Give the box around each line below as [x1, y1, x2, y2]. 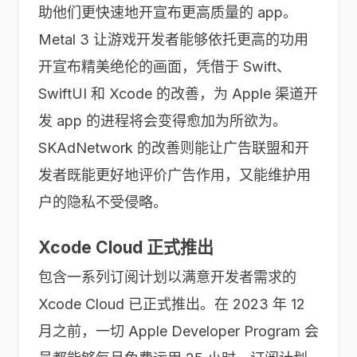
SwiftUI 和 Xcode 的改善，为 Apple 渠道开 [38, 85, 318, 102]
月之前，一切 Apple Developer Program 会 [38, 323, 319, 339]
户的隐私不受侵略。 [38, 194, 167, 210]
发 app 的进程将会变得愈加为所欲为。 [38, 112, 287, 129]
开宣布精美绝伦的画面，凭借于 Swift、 [38, 58, 291, 75]
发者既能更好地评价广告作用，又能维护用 [38, 167, 311, 183]
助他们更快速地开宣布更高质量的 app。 [38, 4, 297, 21]
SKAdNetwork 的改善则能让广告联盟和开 [38, 139, 309, 156]
